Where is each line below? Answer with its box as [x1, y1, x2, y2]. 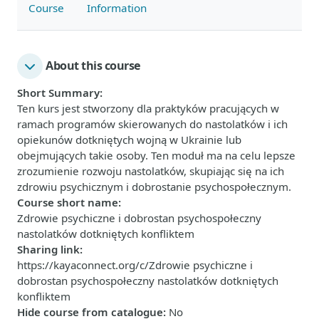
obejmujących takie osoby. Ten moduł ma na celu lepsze [17, 147, 296, 162]
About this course [46, 58, 141, 74]
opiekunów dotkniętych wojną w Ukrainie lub [17, 132, 241, 147]
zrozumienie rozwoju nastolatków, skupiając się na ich [17, 163, 284, 178]
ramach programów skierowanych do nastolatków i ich [17, 116, 288, 131]
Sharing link [17, 241, 80, 256]
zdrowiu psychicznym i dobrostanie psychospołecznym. [17, 179, 291, 194]
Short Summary [17, 85, 100, 100]
